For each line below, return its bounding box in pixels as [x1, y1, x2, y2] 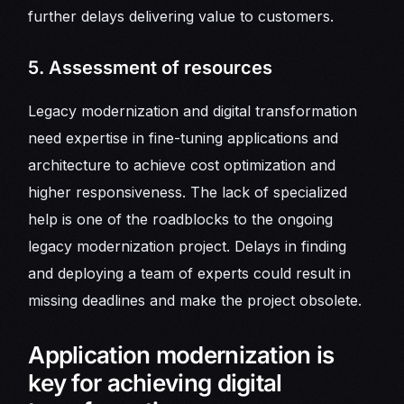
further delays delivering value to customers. [28, 7, 335, 26]
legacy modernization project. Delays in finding [28, 237, 347, 256]
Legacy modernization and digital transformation [28, 102, 358, 121]
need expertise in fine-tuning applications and [28, 129, 339, 148]
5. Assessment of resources [28, 57, 273, 79]
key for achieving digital [28, 369, 282, 398]
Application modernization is [28, 341, 335, 370]
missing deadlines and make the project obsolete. [28, 291, 363, 310]
